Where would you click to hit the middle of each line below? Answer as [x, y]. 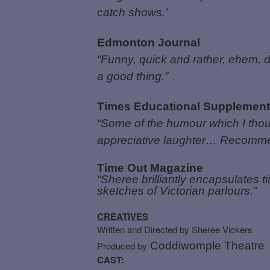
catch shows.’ [132, 12]
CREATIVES [122, 216]
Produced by [122, 245]
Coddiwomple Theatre [207, 245]
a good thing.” [132, 76]
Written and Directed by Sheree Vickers [174, 229]
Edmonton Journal [148, 42]
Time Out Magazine [150, 168]
